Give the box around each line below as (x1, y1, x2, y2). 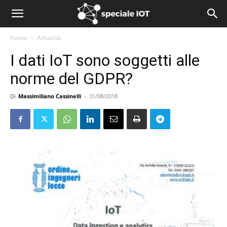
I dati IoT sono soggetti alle (10, 51, 200, 70)
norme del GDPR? (10, 69, 133, 88)
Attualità (37, 33, 61, 42)
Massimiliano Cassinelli (18, 92, 81, 100)
